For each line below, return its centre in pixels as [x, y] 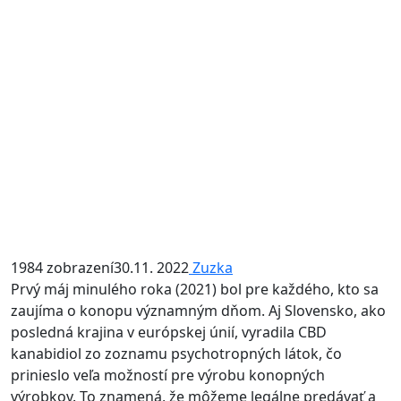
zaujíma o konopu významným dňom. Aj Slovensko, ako [198, 310]
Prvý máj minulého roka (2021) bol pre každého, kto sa [195, 289]
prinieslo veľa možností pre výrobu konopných [168, 375]
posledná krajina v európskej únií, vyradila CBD [169, 332]
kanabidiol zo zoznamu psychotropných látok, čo [176, 353]
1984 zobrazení [62, 267]
